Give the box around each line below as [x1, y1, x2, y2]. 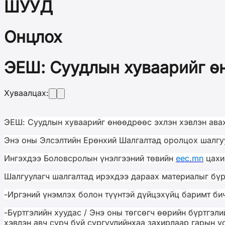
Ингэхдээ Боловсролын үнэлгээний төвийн [4, 153, 176, 163]
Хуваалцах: [4, 87, 49, 98]
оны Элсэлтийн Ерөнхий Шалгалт [22, 135, 152, 145]
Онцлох [4, 27, 62, 47]
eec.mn [176, 153, 203, 163]
